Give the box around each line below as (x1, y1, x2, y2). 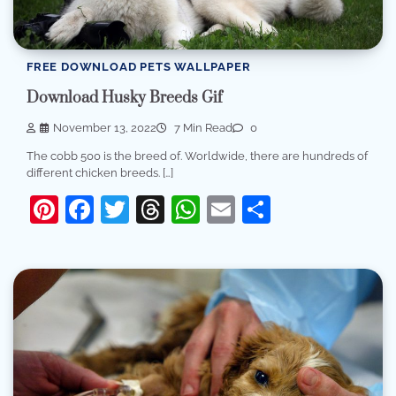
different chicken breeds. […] (27, 166, 173, 179)
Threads (164, 193, 270, 225)
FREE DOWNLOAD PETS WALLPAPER (27, 60, 251, 74)
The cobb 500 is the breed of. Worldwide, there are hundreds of (27, 149, 368, 163)
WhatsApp (200, 193, 339, 225)
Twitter (129, 193, 219, 225)
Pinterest (58, 193, 174, 225)
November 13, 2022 (53, 121, 156, 135)
